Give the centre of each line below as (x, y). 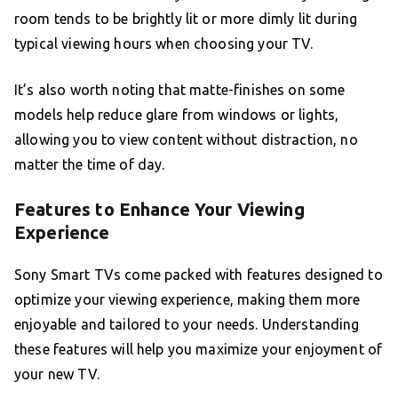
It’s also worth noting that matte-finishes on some (180, 90)
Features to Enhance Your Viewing (159, 210)
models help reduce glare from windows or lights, (177, 115)
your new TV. (57, 374)
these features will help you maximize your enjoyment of (199, 350)
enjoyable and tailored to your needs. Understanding (187, 325)
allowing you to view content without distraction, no (186, 140)
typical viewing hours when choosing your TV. (164, 44)
